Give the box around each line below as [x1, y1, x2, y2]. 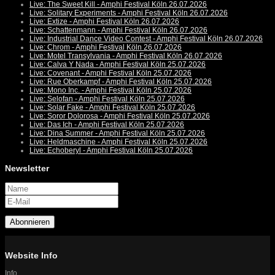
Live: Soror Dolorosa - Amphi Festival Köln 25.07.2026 [29, 112, 210, 121]
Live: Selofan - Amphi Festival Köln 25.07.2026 [29, 95, 185, 104]
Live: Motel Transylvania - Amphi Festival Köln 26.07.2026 [29, 52, 222, 61]
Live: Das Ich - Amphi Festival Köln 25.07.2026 [29, 120, 184, 130]
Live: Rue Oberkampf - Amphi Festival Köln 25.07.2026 [29, 77, 212, 87]
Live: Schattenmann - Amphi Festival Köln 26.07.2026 [29, 26, 207, 35]
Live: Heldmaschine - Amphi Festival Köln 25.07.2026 [29, 137, 207, 147]
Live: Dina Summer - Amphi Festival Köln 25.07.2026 [29, 129, 205, 138]
